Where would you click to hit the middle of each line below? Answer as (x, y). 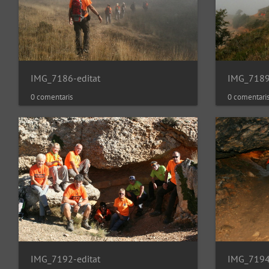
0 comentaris (52, 97)
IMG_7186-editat (65, 78)
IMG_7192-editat (65, 258)
